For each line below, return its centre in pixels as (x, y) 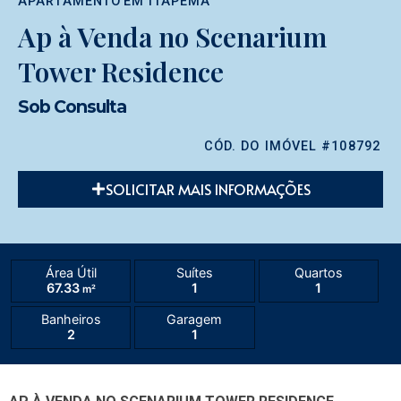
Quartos (318, 272)
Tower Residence (121, 72)
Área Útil (71, 272)
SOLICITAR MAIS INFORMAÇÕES (208, 189)
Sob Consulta (72, 107)
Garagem (195, 319)
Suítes (194, 272)
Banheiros (71, 319)
